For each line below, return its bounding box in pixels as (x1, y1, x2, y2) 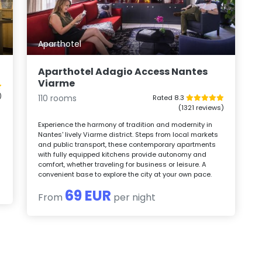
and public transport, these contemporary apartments (38, 139, 216, 149)
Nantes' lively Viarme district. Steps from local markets (38, 129, 219, 139)
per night (111, 190, 156, 204)
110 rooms (38, 92, 77, 104)
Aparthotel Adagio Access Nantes (38, 64, 208, 78)
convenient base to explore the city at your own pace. (38, 169, 212, 179)
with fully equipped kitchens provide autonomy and (38, 149, 207, 159)
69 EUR (65, 185, 112, 205)
